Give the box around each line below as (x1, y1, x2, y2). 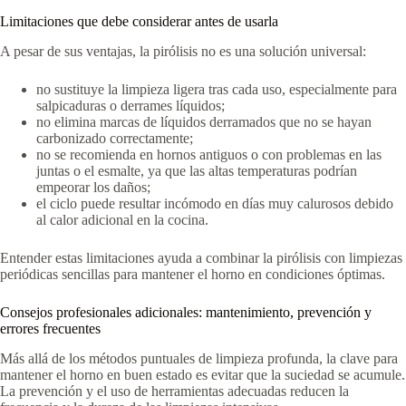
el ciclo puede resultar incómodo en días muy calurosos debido (36, 196, 393, 212)
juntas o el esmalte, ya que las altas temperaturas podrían (36, 163, 357, 179)
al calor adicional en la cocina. (36, 212, 208, 228)
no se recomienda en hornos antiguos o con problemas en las (36, 147, 382, 163)
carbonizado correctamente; (36, 130, 193, 147)
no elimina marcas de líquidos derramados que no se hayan (36, 114, 372, 130)
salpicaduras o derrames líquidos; (36, 98, 225, 114)
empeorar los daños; (36, 179, 150, 196)
